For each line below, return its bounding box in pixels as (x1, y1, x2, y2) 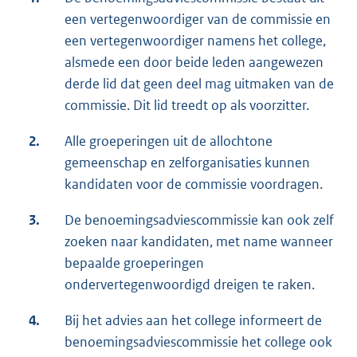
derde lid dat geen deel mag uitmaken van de (65, 75, 334, 93)
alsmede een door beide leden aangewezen (65, 53, 324, 72)
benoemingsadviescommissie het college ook (65, 333, 332, 351)
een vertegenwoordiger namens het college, (65, 32, 326, 50)
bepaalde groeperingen (65, 254, 204, 273)
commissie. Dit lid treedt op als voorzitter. (65, 96, 309, 115)
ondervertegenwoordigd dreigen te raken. (65, 276, 315, 294)
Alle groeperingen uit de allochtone (65, 132, 273, 151)
